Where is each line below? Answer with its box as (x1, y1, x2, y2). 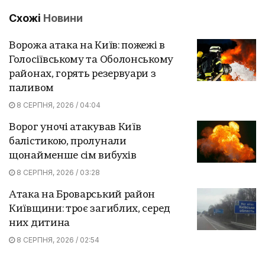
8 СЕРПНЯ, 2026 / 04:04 (15, 100, 101, 109)
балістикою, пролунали (9, 136, 127, 147)
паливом (9, 83, 54, 93)
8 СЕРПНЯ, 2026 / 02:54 (15, 235, 99, 244)
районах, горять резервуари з (9, 69, 156, 79)
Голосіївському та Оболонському (9, 54, 173, 65)
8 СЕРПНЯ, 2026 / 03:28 (15, 167, 100, 177)
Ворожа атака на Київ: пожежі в (9, 40, 165, 51)
